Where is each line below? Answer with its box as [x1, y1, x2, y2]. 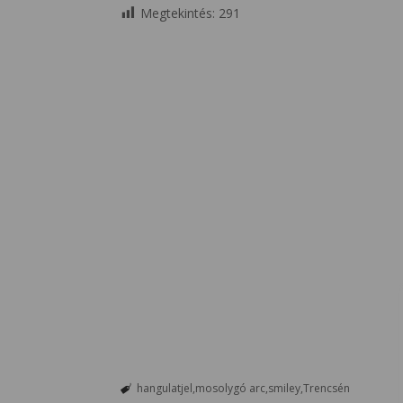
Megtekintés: [140, 4, 215, 22]
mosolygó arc [194, 380, 265, 396]
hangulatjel [136, 380, 193, 396]
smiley [267, 380, 300, 396]
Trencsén [302, 380, 350, 396]
